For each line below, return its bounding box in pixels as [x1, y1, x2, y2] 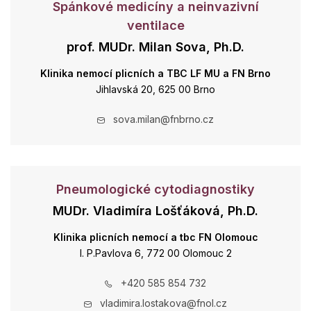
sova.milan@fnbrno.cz [113, 113, 214, 125]
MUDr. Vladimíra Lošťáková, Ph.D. [53, 203, 258, 218]
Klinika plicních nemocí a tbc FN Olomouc [53, 231, 258, 243]
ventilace [126, 18, 185, 33]
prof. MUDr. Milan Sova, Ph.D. [67, 40, 244, 54]
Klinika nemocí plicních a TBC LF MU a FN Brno [40, 67, 271, 79]
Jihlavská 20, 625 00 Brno [96, 83, 215, 95]
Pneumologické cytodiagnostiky [56, 182, 255, 196]
